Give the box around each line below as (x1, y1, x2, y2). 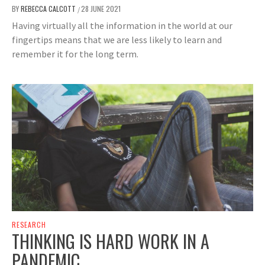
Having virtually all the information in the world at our (12, 19, 232, 31)
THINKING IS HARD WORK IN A (12, 227, 209, 254)
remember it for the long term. (12, 47, 138, 60)
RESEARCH (12, 219, 46, 230)
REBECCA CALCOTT (21, 3, 77, 14)
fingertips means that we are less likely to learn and (12, 33, 222, 46)
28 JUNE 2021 (81, 3, 121, 14)
